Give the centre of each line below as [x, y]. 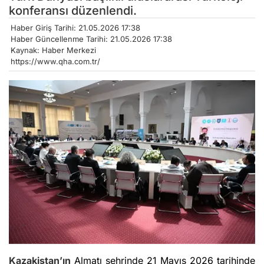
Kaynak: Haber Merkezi [53, 50]
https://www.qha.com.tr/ [55, 61]
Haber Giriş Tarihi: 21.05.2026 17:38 [75, 27]
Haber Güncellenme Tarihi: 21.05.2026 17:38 [91, 39]
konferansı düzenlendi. [73, 10]
